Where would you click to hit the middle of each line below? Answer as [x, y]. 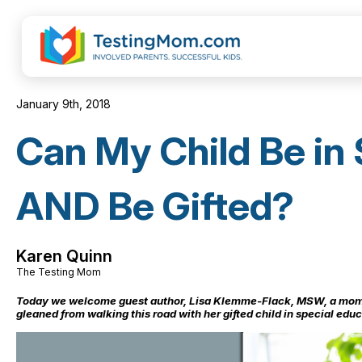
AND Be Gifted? [155, 206]
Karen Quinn [64, 256]
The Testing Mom [59, 272]
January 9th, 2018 [63, 104]
